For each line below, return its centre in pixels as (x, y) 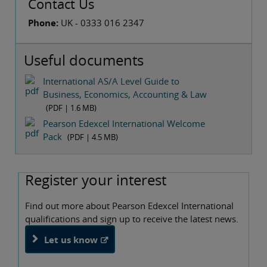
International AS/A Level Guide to (111, 81)
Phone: (43, 23)
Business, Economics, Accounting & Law (125, 94)
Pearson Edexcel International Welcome (124, 124)
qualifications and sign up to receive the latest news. (132, 218)
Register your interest (96, 179)
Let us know (71, 239)
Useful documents (84, 60)
